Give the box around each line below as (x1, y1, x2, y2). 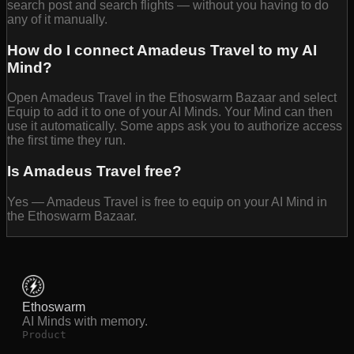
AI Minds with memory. (22, 314, 148, 328)
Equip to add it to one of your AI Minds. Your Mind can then (7, 105, 333, 119)
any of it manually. (7, 13, 107, 27)
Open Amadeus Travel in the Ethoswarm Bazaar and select (7, 91, 337, 105)
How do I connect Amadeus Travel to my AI (7, 41, 317, 58)
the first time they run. (7, 134, 126, 148)
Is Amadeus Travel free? (7, 163, 182, 180)
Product (22, 328, 66, 341)
